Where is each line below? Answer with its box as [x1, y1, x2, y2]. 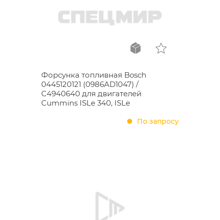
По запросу [137, 117, 179, 126]
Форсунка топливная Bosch [41, 70, 146, 80]
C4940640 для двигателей [41, 89, 141, 98]
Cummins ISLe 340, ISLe [41, 98, 130, 108]
